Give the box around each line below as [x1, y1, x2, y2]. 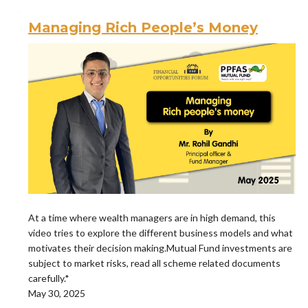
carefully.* [28, 272, 69, 285]
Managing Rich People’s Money [28, 19, 258, 36]
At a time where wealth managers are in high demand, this [28, 212, 276, 224]
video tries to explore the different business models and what [28, 227, 293, 239]
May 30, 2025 [28, 287, 85, 300]
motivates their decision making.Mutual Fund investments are [28, 242, 292, 254]
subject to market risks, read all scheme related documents [28, 257, 280, 269]
